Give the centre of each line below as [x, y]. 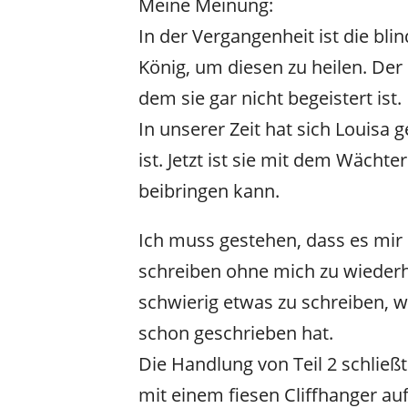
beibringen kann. [209, 190]
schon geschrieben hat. [236, 332]
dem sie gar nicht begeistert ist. [270, 97]
